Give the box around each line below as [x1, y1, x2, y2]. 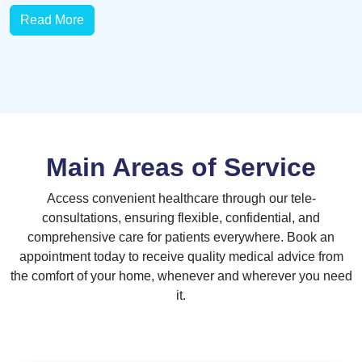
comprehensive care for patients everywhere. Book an [27, 230, 335, 245]
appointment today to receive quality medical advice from [19, 250, 343, 264]
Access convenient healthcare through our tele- [46, 192, 316, 206]
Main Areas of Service [46, 153, 316, 183]
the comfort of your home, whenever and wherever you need [10, 269, 352, 284]
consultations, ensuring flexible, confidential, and [42, 211, 320, 225]
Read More [20, 13, 84, 27]
